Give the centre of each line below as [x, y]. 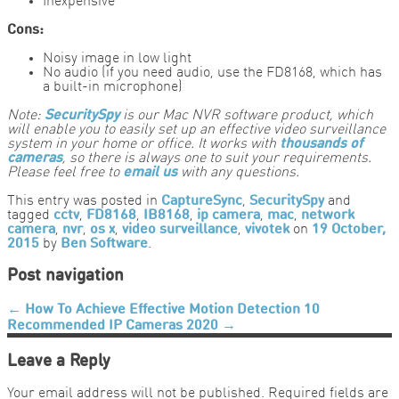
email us [150, 173]
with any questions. [238, 173]
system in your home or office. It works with [143, 145]
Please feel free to [65, 173]
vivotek [267, 230]
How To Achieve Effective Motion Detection [161, 309]
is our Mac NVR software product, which [246, 116]
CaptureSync [202, 202]
